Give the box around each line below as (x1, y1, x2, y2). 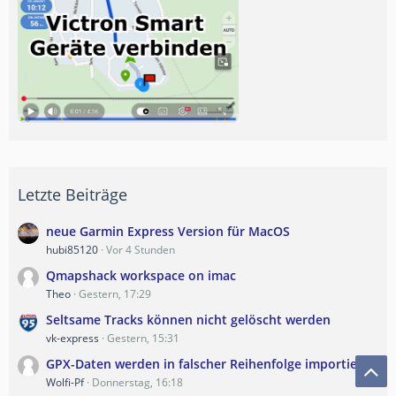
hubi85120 (46, 241, 98, 257)
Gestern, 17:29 (79, 286, 151, 301)
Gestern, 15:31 (107, 330, 179, 346)
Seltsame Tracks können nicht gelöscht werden (46, 310, 331, 328)
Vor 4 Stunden (106, 241, 175, 257)
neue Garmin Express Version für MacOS (46, 222, 290, 240)
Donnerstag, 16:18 (92, 374, 183, 390)
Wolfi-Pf (46, 374, 84, 390)
